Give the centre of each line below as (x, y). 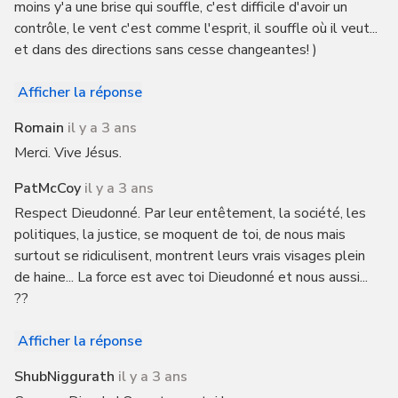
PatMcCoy (47, 188)
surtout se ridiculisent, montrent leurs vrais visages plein (189, 256)
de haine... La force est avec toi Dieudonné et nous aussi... (191, 277)
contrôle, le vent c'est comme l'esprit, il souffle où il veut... (195, 28)
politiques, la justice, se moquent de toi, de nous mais (179, 235)
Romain (39, 128)
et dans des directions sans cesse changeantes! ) (165, 50)
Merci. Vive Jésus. (68, 153)
